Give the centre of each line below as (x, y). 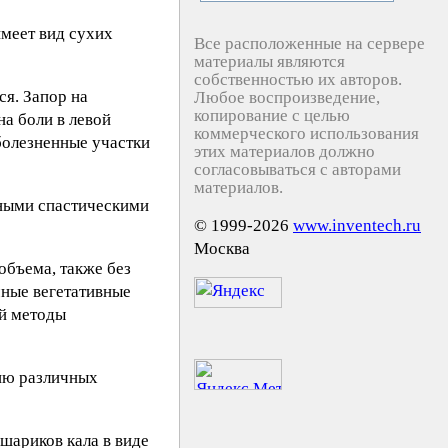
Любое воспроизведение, (287, 97)
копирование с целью (272, 115)
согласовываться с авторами (297, 169)
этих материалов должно (284, 151)
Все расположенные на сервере (309, 43)
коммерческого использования (306, 133)
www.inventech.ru (357, 225)
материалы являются (269, 61)
